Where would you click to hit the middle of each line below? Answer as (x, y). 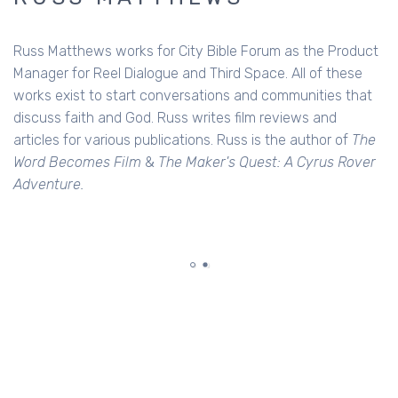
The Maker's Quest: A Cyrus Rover (267, 162)
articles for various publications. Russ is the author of (183, 139)
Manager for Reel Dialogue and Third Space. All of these (188, 73)
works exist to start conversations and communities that (193, 95)
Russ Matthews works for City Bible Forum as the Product (196, 51)
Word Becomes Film (79, 162)
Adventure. (49, 184)
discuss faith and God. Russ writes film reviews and (175, 117)
